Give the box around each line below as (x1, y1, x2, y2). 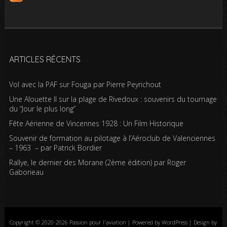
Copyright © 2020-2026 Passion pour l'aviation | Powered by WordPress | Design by (10, 218, 217, 226)
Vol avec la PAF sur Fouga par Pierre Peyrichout (9, 80, 161, 89)
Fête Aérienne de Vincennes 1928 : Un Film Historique (9, 119, 183, 128)
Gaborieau (9, 167, 44, 177)
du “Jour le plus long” (9, 104, 75, 113)
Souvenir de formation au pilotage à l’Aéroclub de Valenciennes (9, 133, 215, 143)
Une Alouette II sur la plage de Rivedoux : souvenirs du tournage (9, 94, 217, 104)
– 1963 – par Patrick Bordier (9, 143, 102, 153)
